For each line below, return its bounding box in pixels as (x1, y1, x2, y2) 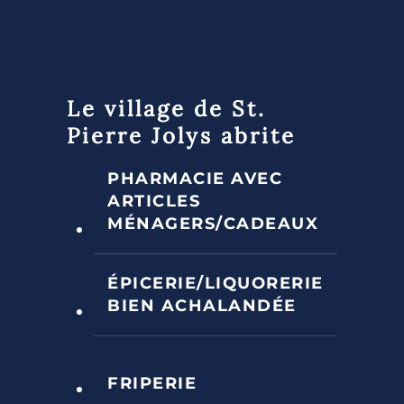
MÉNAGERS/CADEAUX (107, 213, 318, 234)
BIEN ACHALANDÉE (107, 295, 297, 316)
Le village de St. (67, 94, 266, 123)
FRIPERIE (107, 372, 197, 393)
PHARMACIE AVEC (107, 168, 282, 188)
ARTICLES (107, 190, 200, 211)
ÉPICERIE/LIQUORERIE (107, 272, 324, 293)
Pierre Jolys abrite (67, 121, 296, 150)
